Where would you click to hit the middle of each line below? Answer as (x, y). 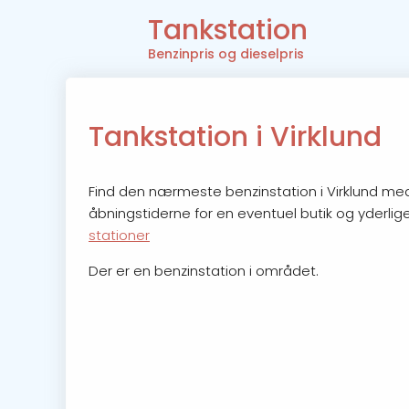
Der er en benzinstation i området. (204, 270)
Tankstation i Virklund (235, 136)
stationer (119, 235)
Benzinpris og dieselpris (225, 54)
